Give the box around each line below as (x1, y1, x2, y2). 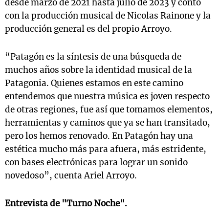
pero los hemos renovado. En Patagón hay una (5, 131, 193, 141)
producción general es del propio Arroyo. (5, 23, 172, 34)
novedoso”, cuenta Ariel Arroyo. (5, 170, 137, 181)
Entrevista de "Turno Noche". (5, 198, 127, 209)
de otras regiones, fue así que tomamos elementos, (5, 104, 213, 115)
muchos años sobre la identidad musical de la (5, 65, 192, 75)
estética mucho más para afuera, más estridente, (5, 144, 206, 154)
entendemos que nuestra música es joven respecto (5, 91, 210, 102)
